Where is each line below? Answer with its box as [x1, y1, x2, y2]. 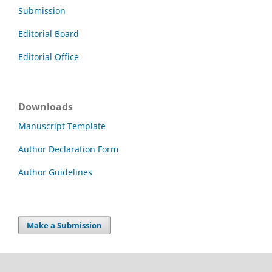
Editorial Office [18, 50, 79, 63]
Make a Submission [27, 219, 103, 231]
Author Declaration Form [18, 143, 118, 155]
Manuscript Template [18, 120, 106, 132]
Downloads [18, 100, 73, 114]
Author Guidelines [18, 166, 92, 178]
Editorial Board [18, 27, 79, 39]
